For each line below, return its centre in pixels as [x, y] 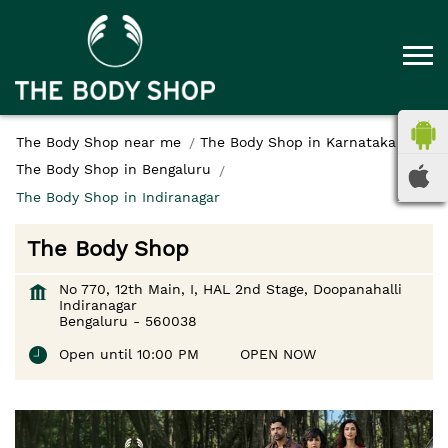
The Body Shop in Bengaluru [113, 169]
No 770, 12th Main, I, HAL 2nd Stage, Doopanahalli [230, 288]
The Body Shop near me [98, 141]
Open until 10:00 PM [129, 353]
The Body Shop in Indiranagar [118, 196]
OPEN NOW [278, 353]
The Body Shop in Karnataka [298, 141]
